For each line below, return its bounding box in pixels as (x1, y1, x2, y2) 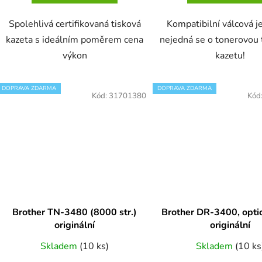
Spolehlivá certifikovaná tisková (8, 17, 141, 30)
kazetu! (215, 49, 246, 62)
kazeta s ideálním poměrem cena (6, 33, 144, 46)
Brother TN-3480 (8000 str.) (12, 205, 137, 219)
